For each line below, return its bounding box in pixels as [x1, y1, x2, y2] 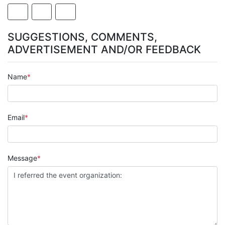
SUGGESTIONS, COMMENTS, [8, 31, 157, 44]
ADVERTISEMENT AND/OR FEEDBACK [8, 43, 201, 56]
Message [8, 154, 37, 162]
